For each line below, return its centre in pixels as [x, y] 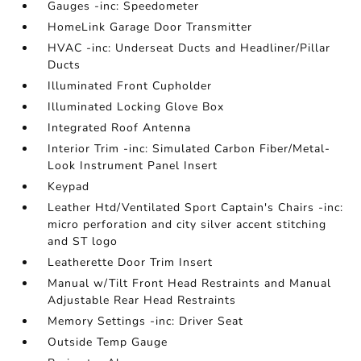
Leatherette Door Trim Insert [131, 263]
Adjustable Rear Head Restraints [142, 301]
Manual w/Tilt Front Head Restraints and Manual [190, 284]
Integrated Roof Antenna [120, 128]
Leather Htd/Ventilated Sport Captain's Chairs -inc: [196, 208]
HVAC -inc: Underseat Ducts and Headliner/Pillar [189, 48]
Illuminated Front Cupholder [130, 86]
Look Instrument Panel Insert [133, 166]
